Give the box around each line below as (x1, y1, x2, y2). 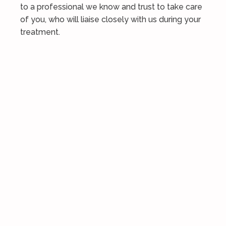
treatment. (20, 27, 60, 37)
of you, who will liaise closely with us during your (20, 15, 201, 24)
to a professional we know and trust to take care (20, 2, 202, 12)
